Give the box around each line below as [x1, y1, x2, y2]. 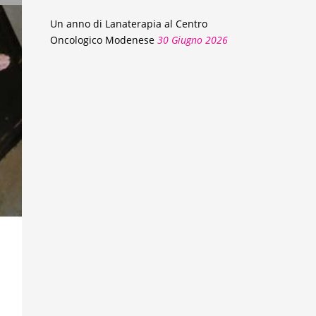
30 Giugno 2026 [157, 33, 228, 47]
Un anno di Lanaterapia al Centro [50, 17, 207, 30]
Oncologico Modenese [50, 33, 154, 47]
